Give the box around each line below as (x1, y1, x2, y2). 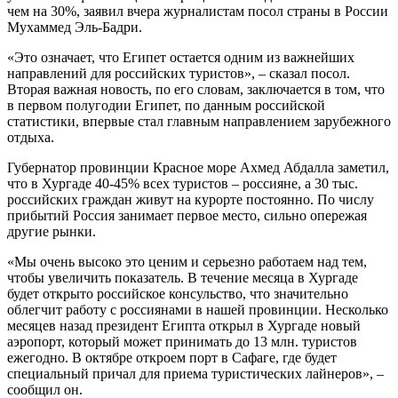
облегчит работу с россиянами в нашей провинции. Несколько (7, 302, 388, 318)
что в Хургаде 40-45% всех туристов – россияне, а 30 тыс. (7, 176, 358, 192)
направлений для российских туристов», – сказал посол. (7, 66, 350, 82)
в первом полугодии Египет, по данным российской (7, 98, 325, 114)
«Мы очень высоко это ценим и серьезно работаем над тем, (7, 254, 367, 270)
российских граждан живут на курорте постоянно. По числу (7, 192, 374, 208)
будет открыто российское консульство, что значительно (7, 286, 348, 302)
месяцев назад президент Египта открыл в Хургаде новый (7, 318, 361, 334)
